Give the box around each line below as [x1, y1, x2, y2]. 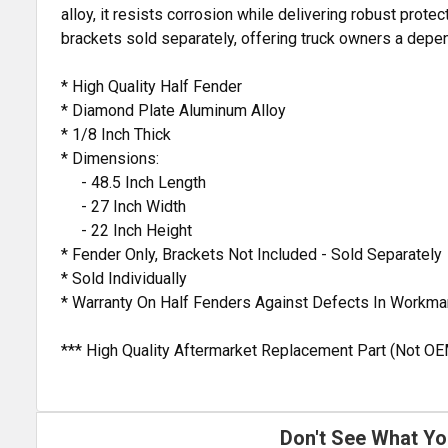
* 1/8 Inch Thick [61, 125, 171, 145]
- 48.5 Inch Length [61, 173, 206, 193]
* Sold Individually [61, 269, 187, 289]
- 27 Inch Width [61, 197, 186, 217]
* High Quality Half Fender [61, 77, 242, 97]
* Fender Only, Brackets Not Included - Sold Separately [61, 245, 442, 265]
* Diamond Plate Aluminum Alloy [61, 101, 286, 121]
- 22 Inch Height [61, 221, 192, 241]
